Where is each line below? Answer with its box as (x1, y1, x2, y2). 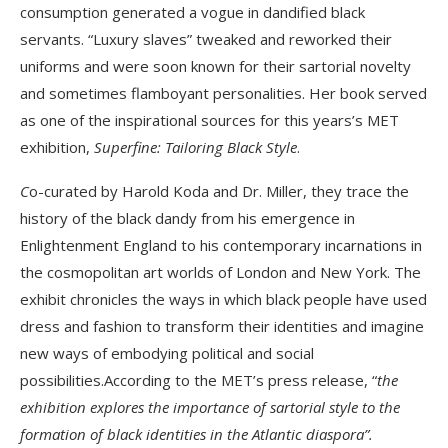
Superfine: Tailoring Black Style (94, 137, 297, 158)
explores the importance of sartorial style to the (90, 397, 400, 418)
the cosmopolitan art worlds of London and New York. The (20, 262, 421, 283)
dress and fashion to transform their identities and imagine (20, 316, 424, 337)
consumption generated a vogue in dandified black (20, 2, 365, 23)
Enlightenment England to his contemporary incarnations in (20, 235, 422, 256)
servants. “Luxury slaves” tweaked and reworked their (20, 29, 392, 50)
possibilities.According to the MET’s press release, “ (20, 370, 377, 391)
